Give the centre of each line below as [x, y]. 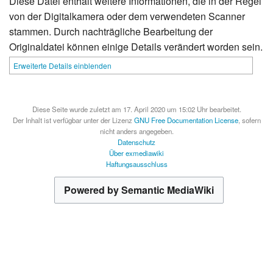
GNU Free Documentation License [186, 120]
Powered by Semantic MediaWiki [139, 190]
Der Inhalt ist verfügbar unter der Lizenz [73, 120]
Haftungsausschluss [136, 164]
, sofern [249, 120]
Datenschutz [136, 142]
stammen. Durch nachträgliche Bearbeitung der [111, 31]
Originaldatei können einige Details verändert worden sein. [136, 46]
